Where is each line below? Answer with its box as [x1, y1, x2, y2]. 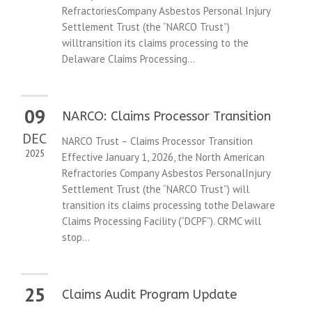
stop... [62, 231, 90, 244]
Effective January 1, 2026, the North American [62, 150, 265, 164]
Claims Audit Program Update [62, 287, 237, 303]
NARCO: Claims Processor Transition [62, 109, 271, 125]
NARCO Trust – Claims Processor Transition [62, 134, 253, 148]
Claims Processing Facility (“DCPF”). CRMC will [62, 214, 261, 228]
